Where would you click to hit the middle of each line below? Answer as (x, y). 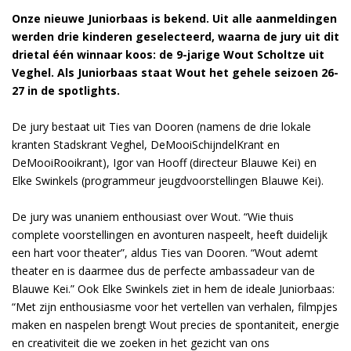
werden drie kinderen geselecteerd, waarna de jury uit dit (175, 36)
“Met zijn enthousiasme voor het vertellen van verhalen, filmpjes (175, 307)
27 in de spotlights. (67, 90)
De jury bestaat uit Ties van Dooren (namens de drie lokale (161, 127)
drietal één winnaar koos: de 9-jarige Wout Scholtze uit (168, 54)
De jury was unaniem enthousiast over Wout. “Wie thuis (153, 217)
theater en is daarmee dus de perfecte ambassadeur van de (163, 271)
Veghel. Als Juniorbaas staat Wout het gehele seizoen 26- (175, 72)
